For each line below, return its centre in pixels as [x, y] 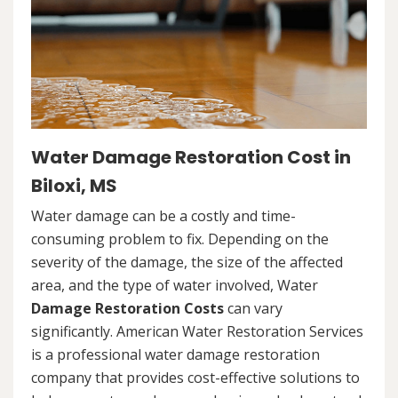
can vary [253, 309]
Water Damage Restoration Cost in [191, 158]
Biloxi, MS [74, 186]
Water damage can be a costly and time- [163, 216]
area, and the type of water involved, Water [175, 286]
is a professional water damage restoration [175, 355]
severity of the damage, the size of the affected [187, 263]
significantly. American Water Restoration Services [197, 332]
